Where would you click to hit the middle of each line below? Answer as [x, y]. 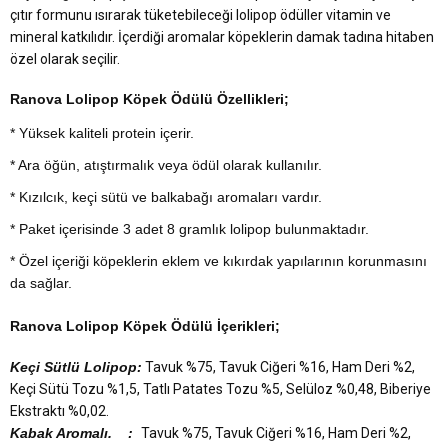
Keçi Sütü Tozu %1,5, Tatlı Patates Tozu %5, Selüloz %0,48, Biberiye [220, 389]
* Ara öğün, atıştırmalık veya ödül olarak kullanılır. [166, 165]
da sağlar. [41, 283]
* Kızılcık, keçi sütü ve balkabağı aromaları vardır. [166, 197]
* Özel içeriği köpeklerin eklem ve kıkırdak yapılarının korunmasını [218, 261]
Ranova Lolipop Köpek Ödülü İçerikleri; [145, 326]
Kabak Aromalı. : [75, 433]
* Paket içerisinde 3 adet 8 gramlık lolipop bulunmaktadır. [189, 229]
